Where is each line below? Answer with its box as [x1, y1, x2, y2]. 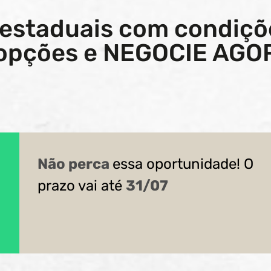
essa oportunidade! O [113, 155, 253, 173]
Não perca [38, 155, 113, 173]
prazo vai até [38, 177, 126, 195]
